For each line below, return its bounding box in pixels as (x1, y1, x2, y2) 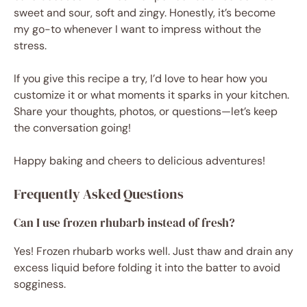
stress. (14, 38, 47, 53)
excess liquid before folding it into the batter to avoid (14, 260, 280, 275)
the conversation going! (14, 121, 131, 136)
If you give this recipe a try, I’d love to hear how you (14, 71, 267, 86)
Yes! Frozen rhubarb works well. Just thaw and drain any (14, 244, 293, 259)
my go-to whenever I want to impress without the (14, 22, 261, 37)
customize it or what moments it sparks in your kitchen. (14, 88, 289, 103)
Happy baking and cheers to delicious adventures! (14, 153, 265, 169)
